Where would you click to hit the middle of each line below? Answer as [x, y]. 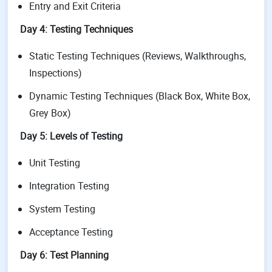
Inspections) [56, 73]
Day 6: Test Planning [64, 255]
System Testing [62, 209]
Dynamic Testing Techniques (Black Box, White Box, [140, 96]
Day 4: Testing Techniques [76, 29]
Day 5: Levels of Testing [71, 136]
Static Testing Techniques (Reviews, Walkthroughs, [138, 56]
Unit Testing [55, 163]
